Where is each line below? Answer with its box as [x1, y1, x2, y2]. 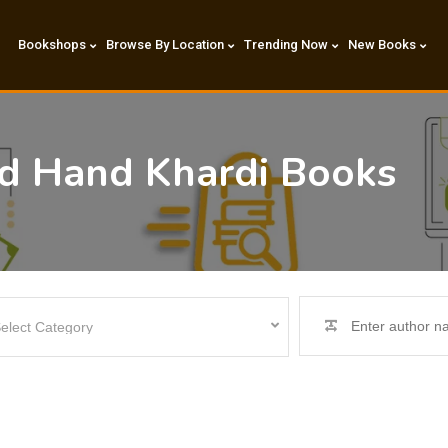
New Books [347, 37, 416, 52]
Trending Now [243, 37, 328, 52]
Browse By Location [105, 37, 224, 52]
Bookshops [17, 37, 86, 52]
